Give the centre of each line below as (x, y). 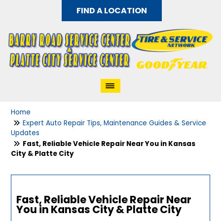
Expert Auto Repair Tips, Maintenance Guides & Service (115, 123)
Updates (25, 133)
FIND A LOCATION (111, 11)
